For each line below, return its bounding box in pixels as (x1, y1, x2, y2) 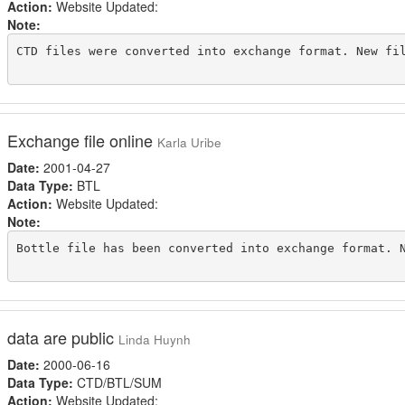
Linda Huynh (118, 331, 191, 348)
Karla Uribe (156, 134, 221, 151)
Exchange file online (6, 128, 157, 152)
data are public (6, 325, 118, 349)
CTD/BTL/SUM (72, 373, 162, 391)
